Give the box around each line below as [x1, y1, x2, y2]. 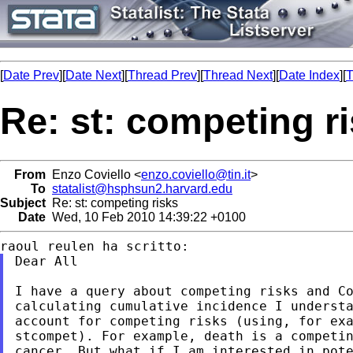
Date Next [65, 69, 121, 82]
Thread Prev [128, 69, 197, 82]
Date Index [279, 69, 340, 82]
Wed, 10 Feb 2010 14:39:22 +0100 [46, 210, 246, 224]
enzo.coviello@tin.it [141, 167, 251, 181]
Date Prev [3, 69, 59, 82]
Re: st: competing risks [46, 195, 178, 210]
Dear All [14, 253, 78, 269]
